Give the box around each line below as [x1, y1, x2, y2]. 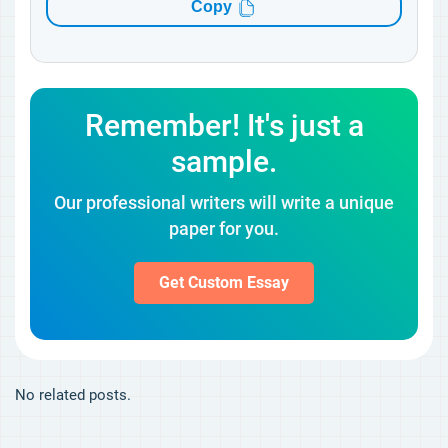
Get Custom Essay [159, 273, 289, 292]
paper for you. [169, 218, 279, 239]
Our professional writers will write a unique [54, 192, 394, 213]
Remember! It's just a [84, 108, 364, 143]
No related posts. [15, 386, 131, 404]
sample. [171, 144, 277, 179]
